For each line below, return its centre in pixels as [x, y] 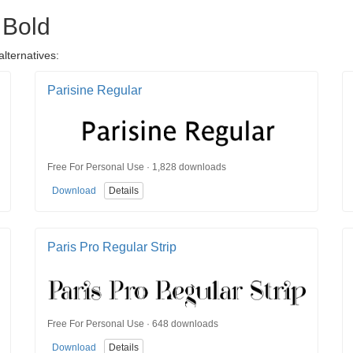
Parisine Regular [95, 91]
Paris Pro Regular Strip [112, 247]
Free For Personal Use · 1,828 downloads [137, 167]
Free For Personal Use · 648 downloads [133, 323]
